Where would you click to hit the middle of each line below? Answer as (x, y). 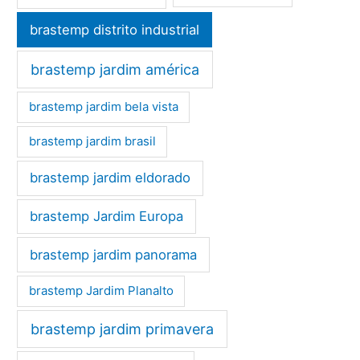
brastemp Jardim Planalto (101, 291)
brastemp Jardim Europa (107, 216)
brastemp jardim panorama (114, 254)
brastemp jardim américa (115, 69)
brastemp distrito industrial (115, 29)
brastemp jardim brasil (92, 141)
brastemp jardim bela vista (103, 107)
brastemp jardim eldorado (110, 178)
